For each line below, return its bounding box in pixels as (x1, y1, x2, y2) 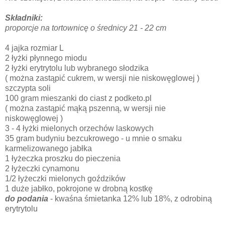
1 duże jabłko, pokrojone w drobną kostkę (5, 184, 153, 193)
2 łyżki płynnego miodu (5, 54, 87, 63)
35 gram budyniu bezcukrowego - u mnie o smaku (5, 134, 182, 143)
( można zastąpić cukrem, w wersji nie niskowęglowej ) (5, 74, 199, 83)
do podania (5, 194, 48, 203)
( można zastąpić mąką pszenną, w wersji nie (5, 104, 166, 113)
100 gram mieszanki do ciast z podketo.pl (5, 94, 152, 103)
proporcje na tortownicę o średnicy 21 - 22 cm (5, 24, 166, 33)
